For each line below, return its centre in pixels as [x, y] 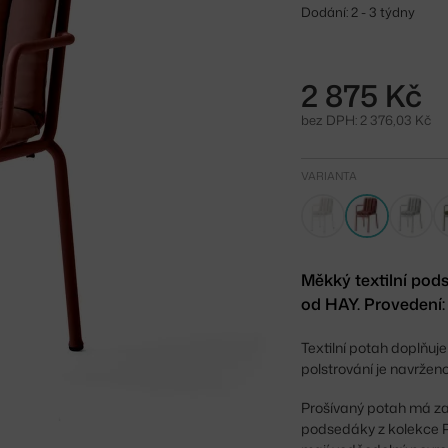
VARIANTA [329, 175]
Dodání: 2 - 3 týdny [358, 11]
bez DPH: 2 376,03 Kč [366, 119]
